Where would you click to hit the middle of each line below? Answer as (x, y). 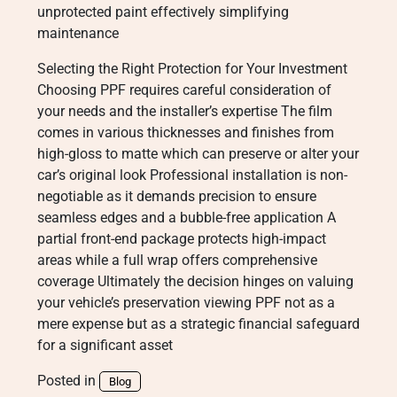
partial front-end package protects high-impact (182, 239)
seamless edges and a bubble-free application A (187, 218)
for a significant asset (105, 345)
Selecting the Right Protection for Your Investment (192, 69)
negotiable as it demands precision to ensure (177, 196)
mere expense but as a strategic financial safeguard (198, 324)
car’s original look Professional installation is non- (192, 175)
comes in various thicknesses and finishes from (186, 132)
